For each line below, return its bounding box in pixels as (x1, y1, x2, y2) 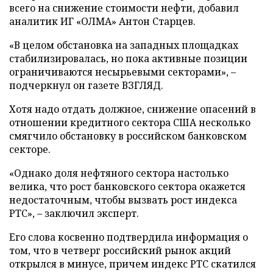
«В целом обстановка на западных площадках (9, 38, 238, 52)
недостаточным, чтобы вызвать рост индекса (9, 193, 237, 207)
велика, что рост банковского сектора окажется (9, 180, 246, 193)
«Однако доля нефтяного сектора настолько (9, 166, 229, 180)
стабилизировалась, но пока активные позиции (9, 52, 247, 65)
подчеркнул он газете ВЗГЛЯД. (9, 79, 163, 92)
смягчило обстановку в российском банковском (9, 129, 247, 143)
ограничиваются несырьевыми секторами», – (9, 65, 236, 79)
